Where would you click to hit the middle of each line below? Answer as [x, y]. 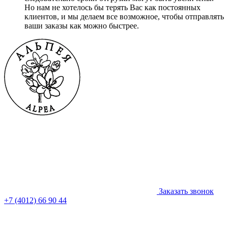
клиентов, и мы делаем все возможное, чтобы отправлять [124, 16]
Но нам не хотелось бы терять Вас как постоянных [112, 7]
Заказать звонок [185, 191]
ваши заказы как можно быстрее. [82, 25]
